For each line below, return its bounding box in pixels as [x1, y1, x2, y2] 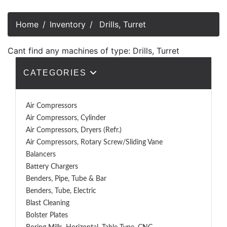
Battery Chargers [26, 163, 78, 170]
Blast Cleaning [26, 200, 69, 207]
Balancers [26, 151, 56, 158]
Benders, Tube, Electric [26, 187, 96, 195]
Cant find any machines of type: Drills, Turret [8, 46, 179, 56]
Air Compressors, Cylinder [26, 115, 106, 122]
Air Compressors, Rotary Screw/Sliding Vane [26, 139, 163, 146]
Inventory [50, 19, 86, 29]
